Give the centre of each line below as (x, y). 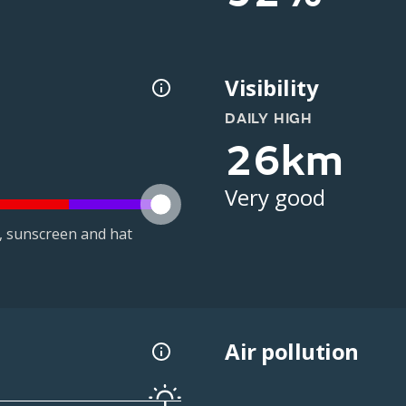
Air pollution (292, 352)
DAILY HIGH (269, 119)
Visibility (272, 87)
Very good (275, 197)
